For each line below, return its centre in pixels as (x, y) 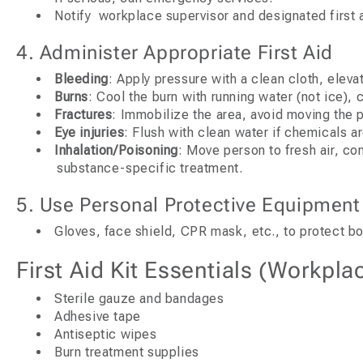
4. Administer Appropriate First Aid (175, 52)
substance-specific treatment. (150, 168)
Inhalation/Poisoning (116, 150)
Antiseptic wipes (106, 334)
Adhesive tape (98, 316)
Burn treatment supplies (127, 352)
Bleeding (81, 79)
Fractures (83, 114)
